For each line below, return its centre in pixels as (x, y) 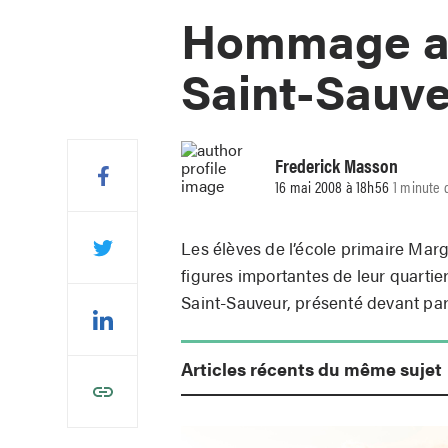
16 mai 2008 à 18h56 (332, 187)
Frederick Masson (337, 165)
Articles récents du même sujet (312, 368)
